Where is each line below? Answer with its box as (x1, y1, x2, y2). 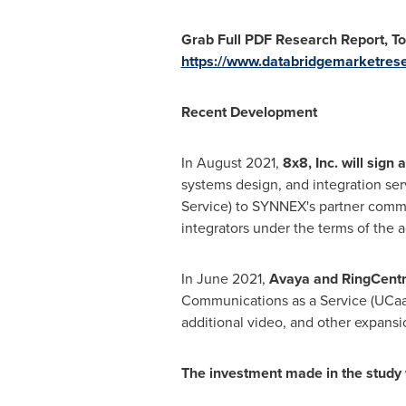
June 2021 (196, 268, 262, 289)
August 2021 (196, 152, 275, 173)
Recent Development (180, 101, 317, 122)
